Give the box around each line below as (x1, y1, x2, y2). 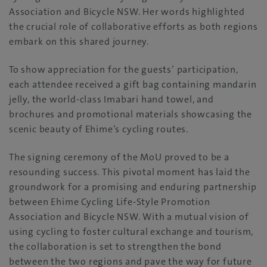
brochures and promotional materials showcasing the (9, 108, 252, 120)
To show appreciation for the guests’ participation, (9, 63, 238, 76)
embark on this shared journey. (9, 35, 150, 48)
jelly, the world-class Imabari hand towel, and (9, 93, 214, 105)
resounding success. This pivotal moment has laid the (9, 166, 250, 178)
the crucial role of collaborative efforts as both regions (9, 20, 258, 33)
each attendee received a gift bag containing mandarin (9, 78, 257, 91)
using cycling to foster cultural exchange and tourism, (9, 225, 254, 238)
